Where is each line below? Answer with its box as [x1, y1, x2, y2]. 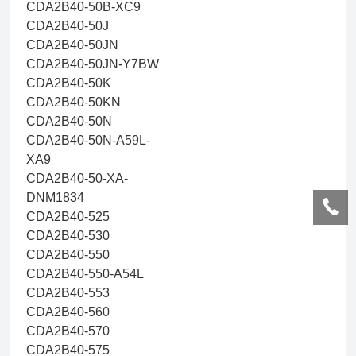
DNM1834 [26, 191, 85, 204]
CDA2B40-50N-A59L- [26, 133, 151, 147]
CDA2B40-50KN [26, 95, 122, 109]
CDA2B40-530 [26, 229, 110, 242]
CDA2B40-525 [26, 210, 110, 223]
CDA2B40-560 [26, 305, 110, 319]
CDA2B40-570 [26, 324, 110, 338]
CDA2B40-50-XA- [26, 172, 129, 185]
